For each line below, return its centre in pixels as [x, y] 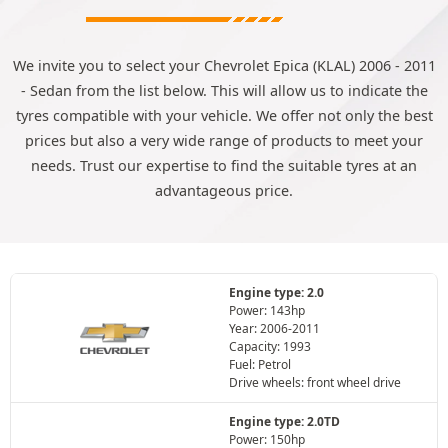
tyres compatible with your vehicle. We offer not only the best [224, 115]
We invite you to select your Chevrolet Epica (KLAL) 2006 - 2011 [224, 65]
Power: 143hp [267, 310]
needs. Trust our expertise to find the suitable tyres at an [224, 165]
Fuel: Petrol [260, 364]
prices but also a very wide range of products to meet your [224, 140]
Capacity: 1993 [270, 346]
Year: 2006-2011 [274, 328]
